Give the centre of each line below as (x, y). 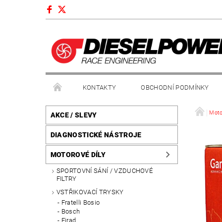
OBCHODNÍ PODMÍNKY (175, 88)
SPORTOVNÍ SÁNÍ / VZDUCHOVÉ (105, 171)
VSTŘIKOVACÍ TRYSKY (90, 192)
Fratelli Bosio (81, 202)
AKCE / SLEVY (74, 115)
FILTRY (66, 179)
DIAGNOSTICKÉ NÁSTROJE (96, 135)
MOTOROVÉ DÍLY (78, 155)
